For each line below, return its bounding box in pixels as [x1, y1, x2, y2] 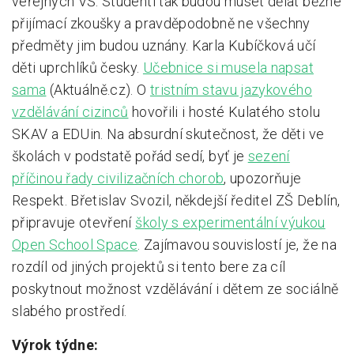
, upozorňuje [224, 169, 302, 186]
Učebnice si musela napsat [142, 58, 314, 76]
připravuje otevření [12, 213, 136, 231]
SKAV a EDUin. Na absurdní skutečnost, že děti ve [12, 125, 325, 142]
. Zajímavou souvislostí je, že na [137, 235, 337, 253]
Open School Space [12, 235, 138, 253]
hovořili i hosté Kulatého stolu [128, 103, 321, 120]
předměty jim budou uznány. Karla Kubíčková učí [12, 36, 316, 54]
